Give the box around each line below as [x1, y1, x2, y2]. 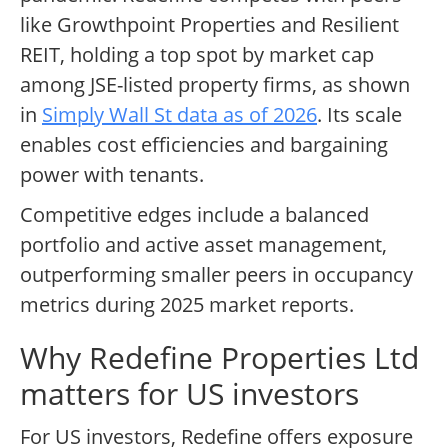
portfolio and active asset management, [20, 231, 387, 259]
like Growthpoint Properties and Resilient [20, 11, 399, 39]
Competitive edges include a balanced [20, 201, 369, 229]
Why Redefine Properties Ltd [20, 337, 419, 379]
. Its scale [317, 101, 402, 129]
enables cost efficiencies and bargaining [20, 131, 388, 159]
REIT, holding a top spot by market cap [20, 41, 374, 69]
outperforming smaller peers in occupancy [20, 261, 413, 289]
